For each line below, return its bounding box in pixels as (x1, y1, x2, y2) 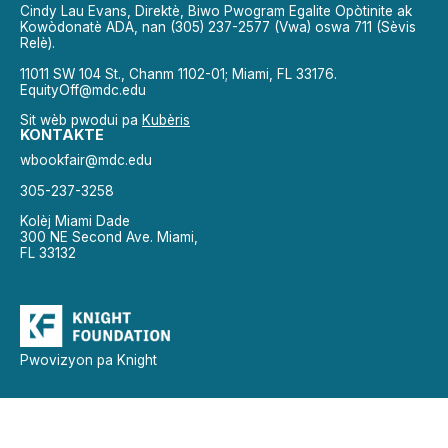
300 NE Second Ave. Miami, (20, 228, 198, 245)
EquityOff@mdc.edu (20, 81, 146, 98)
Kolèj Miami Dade (20, 212, 130, 229)
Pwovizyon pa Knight (20, 352, 157, 369)
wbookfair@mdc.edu (20, 152, 152, 169)
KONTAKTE (20, 126, 104, 144)
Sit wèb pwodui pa (20, 112, 142, 129)
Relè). (20, 35, 55, 52)
